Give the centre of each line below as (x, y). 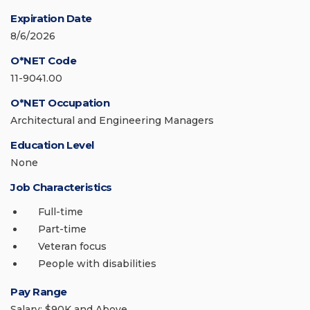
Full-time (61, 212)
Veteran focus (72, 247)
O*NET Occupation (60, 103)
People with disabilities (97, 264)
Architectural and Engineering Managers (112, 121)
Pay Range (39, 292)
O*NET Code (43, 61)
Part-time (62, 229)
